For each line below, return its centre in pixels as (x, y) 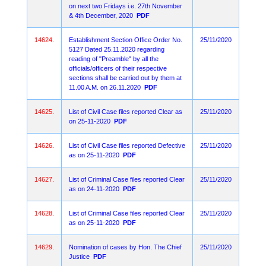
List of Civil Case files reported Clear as (126, 112)
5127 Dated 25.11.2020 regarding (117, 49)
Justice (79, 256)
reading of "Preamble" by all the (114, 59)
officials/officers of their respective (118, 68)
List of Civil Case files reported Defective (127, 145)
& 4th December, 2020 (101, 15)
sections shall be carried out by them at (125, 78)
